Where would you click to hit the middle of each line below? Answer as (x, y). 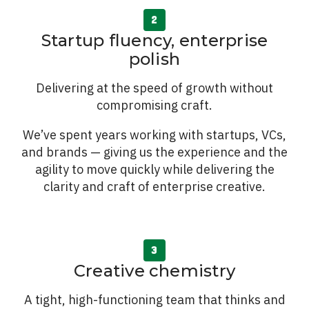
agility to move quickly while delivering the (154, 169)
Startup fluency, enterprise (154, 40)
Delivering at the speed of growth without (154, 88)
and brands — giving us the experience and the (154, 152)
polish (154, 59)
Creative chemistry (154, 271)
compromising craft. (154, 105)
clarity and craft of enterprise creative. (154, 187)
